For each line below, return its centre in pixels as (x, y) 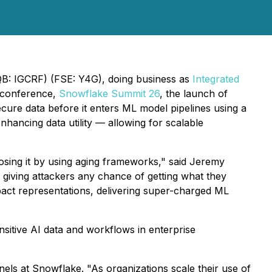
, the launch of (194, 93)
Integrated (216, 79)
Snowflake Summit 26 (109, 93)
